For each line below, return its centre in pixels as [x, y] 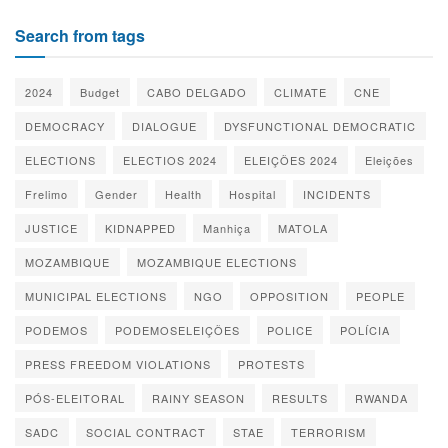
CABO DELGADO [197, 92]
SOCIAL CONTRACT [146, 432]
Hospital [252, 194]
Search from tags [80, 36]
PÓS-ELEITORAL [75, 398]
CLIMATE [300, 92]
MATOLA [303, 228]
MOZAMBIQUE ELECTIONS [217, 262]
